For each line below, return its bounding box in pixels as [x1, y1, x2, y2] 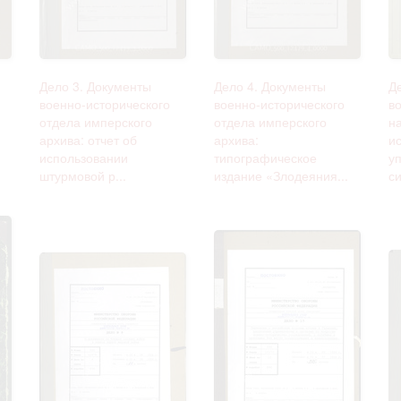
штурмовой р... [39, 166, 126, 184]
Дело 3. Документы [39, 76, 151, 95]
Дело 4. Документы [214, 76, 326, 95]
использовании [39, 148, 128, 166]
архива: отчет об [39, 130, 137, 149]
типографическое [214, 148, 317, 166]
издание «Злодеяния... [214, 166, 348, 184]
